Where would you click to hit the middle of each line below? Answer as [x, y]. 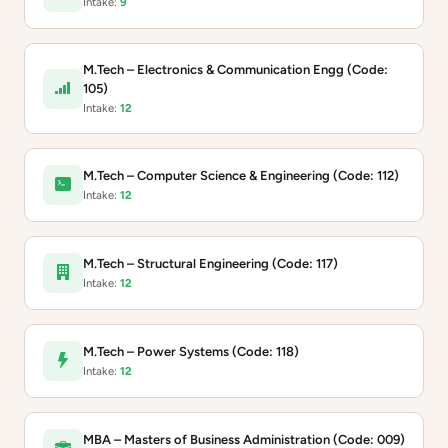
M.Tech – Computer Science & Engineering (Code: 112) [241, 175]
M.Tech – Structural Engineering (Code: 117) [210, 263]
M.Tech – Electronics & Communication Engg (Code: [235, 69]
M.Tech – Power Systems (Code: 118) [191, 351]
